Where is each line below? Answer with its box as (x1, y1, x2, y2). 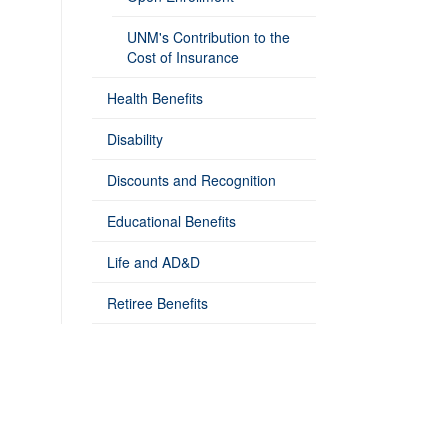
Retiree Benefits (107, 293, 208, 313)
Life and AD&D (107, 252, 200, 272)
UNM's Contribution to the (127, 27, 290, 47)
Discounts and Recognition (107, 170, 276, 190)
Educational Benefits (107, 211, 236, 231)
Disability (107, 129, 163, 149)
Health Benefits (107, 88, 203, 108)
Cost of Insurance (127, 47, 239, 67)
